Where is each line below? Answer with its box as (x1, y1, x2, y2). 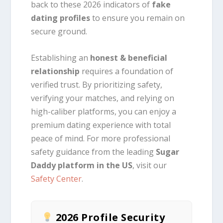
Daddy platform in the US (31, 159, 133, 171)
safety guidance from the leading (31, 146, 156, 157)
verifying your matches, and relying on (31, 92, 175, 104)
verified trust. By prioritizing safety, (31, 79, 163, 90)
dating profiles (31, 12, 91, 24)
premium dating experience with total (31, 119, 171, 130)
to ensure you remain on (90, 12, 185, 24)
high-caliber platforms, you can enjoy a (31, 106, 177, 117)
